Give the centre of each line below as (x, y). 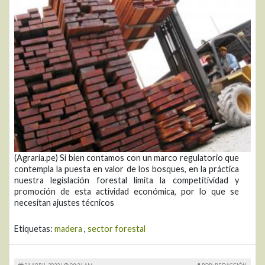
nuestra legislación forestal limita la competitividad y (127, 180)
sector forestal (117, 229)
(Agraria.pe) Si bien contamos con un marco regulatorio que (127, 158)
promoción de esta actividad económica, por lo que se (127, 191)
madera (68, 229)
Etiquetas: (34, 229)
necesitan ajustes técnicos (64, 203)
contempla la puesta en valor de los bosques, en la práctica (127, 169)
